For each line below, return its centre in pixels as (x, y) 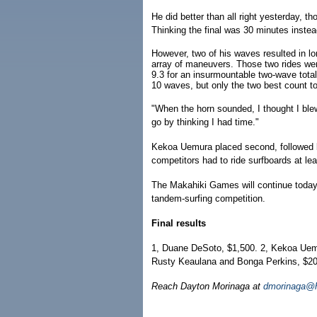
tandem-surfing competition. (208, 198)
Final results (179, 223)
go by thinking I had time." (205, 122)
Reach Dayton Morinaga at (207, 286)
